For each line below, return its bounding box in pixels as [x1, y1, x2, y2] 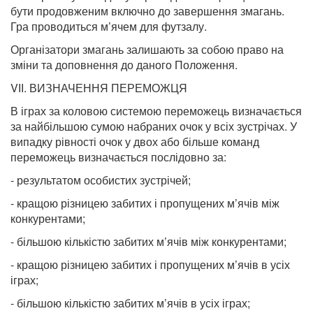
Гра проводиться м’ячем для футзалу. [10, 18, 207, 34]
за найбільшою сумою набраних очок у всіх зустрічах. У [10, 118, 297, 134]
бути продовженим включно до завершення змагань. [10, 3, 284, 19]
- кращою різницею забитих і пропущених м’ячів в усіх [10, 256, 290, 272]
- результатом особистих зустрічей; [10, 172, 191, 188]
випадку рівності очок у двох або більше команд [10, 133, 259, 150]
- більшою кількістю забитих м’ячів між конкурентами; [10, 233, 286, 249]
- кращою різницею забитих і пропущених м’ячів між [10, 195, 279, 211]
